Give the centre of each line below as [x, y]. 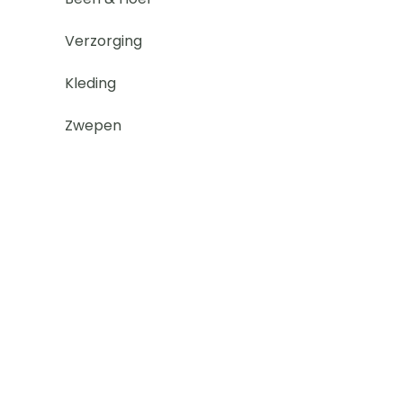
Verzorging [103, 40]
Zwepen [93, 126]
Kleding [90, 83]
